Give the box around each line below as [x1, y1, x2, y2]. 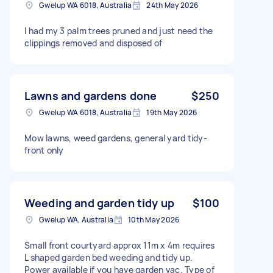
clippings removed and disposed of [24, 37, 163, 49]
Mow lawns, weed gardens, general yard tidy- [24, 132, 207, 144]
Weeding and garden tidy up [24, 195, 174, 210]
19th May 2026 [146, 107, 197, 118]
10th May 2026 [128, 214, 180, 225]
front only [24, 144, 64, 156]
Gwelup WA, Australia [39, 214, 113, 225]
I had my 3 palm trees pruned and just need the [24, 24, 213, 37]
